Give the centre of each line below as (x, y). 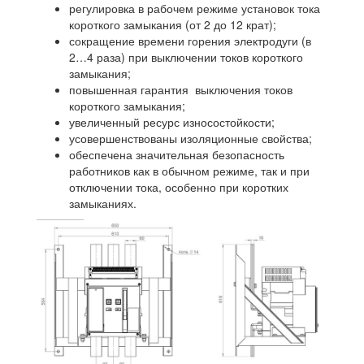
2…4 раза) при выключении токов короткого (186, 57)
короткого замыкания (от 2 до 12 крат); (173, 25)
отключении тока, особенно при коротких (179, 187)
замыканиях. (103, 204)
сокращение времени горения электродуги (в (190, 41)
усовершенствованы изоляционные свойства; (191, 139)
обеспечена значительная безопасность (177, 155)
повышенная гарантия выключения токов (181, 90)
